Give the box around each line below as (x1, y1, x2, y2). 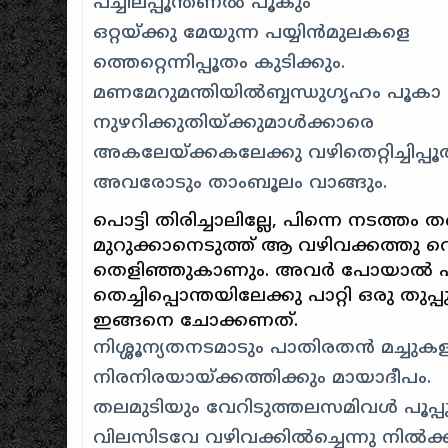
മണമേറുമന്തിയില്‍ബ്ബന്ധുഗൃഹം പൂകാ (93, 81, 442, 105)
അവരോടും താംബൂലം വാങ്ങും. (93, 171, 388, 195)
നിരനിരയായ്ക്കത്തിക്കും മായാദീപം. (93, 366, 432, 390)
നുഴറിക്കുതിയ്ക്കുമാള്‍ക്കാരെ (93, 111, 375, 135)
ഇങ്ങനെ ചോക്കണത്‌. (93, 309, 299, 333)
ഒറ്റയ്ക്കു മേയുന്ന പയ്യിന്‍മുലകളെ (93, 21, 411, 45)
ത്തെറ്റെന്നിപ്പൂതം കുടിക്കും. (93, 51, 346, 75)
